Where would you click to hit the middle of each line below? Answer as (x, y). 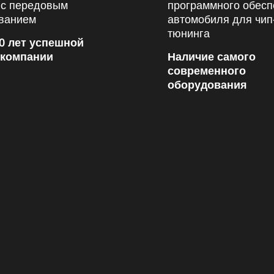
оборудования (207, 84)
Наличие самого (212, 56)
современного (207, 70)
